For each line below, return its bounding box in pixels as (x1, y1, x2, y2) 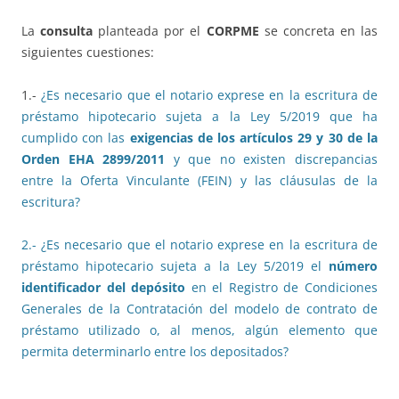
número (329, 257, 378, 275)
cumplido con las (21, 129, 130, 147)
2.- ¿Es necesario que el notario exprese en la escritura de (21, 236, 378, 254)
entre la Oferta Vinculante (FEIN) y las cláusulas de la (21, 172, 378, 190)
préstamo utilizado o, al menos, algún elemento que (21, 322, 378, 339)
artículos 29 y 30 (240, 129, 343, 147)
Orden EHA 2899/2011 (21, 151, 166, 168)
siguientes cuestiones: (21, 44, 154, 61)
